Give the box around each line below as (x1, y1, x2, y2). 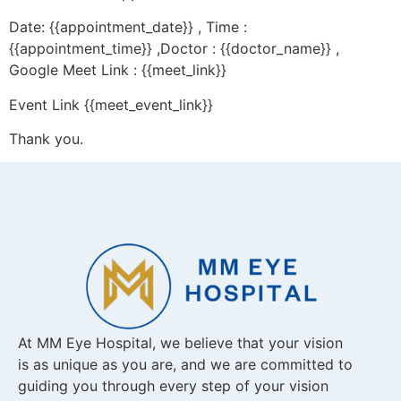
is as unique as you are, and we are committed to (18, 354, 353, 373)
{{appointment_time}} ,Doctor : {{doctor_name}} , (9, 39, 339, 58)
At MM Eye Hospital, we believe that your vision (18, 333, 343, 352)
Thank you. (9, 130, 83, 149)
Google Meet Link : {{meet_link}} (9, 61, 226, 80)
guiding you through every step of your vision (18, 376, 328, 395)
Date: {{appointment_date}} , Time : (9, 18, 247, 37)
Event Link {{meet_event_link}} (9, 95, 213, 114)
